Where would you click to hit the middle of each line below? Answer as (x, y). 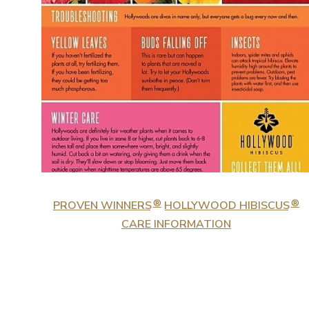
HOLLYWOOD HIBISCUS (225, 205)
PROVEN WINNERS (102, 205)
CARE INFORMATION (176, 224)
